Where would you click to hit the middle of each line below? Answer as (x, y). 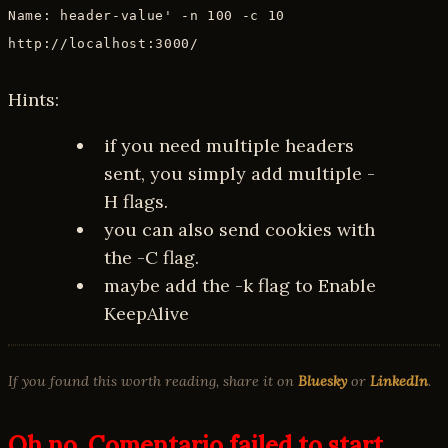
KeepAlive (146, 313)
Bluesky (322, 380)
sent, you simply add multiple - (239, 173)
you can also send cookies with (239, 229)
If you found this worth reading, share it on (153, 380)
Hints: (33, 99)
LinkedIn (399, 380)
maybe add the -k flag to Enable (240, 285)
